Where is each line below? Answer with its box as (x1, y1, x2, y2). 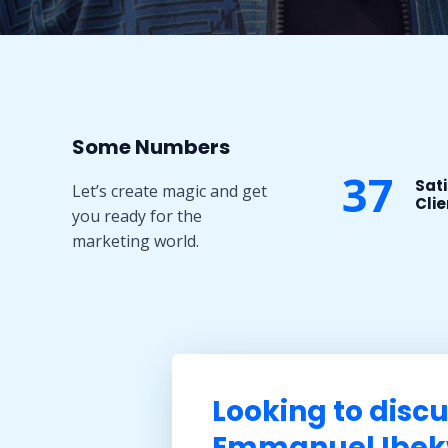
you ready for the (72, 205, 202, 227)
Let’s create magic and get (72, 180, 267, 202)
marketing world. (72, 230, 199, 252)
